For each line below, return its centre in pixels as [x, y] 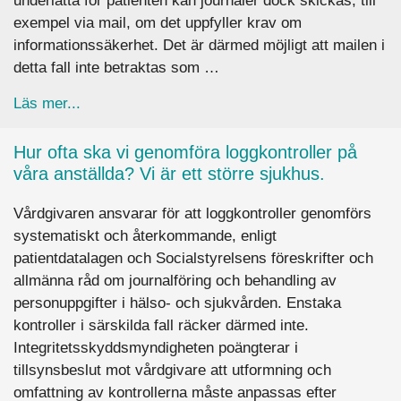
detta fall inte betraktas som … [116, 67]
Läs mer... [47, 103]
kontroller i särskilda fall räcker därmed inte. [161, 325]
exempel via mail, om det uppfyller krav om [158, 22]
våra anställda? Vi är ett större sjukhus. [169, 173]
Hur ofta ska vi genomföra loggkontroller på [185, 152]
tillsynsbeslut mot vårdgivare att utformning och [172, 370]
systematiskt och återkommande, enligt [145, 235]
